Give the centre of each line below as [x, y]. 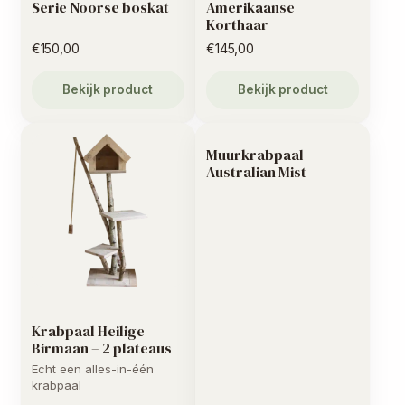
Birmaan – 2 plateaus [101, 348]
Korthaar [237, 24]
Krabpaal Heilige [88, 330]
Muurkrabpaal [255, 154]
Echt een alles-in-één [92, 369]
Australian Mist [256, 171]
